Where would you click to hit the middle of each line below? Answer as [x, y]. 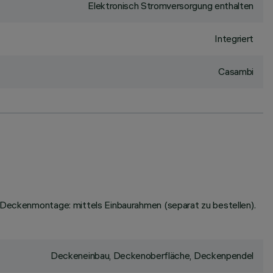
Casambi [236, 71]
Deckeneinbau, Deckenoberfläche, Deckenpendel [152, 255]
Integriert [234, 38]
